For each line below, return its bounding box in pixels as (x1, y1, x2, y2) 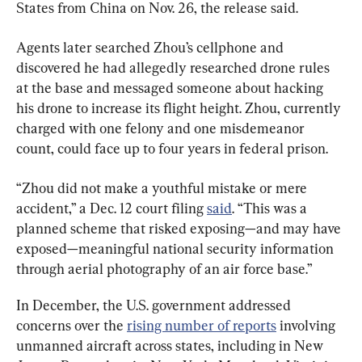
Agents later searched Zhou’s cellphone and (16, 39, 287, 57)
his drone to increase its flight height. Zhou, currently (16, 99, 344, 117)
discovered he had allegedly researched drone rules (16, 59, 333, 77)
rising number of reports (127, 317, 276, 335)
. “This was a (232, 200, 310, 217)
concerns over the (16, 317, 127, 335)
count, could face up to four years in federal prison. (16, 140, 328, 158)
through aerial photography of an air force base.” (16, 260, 313, 278)
